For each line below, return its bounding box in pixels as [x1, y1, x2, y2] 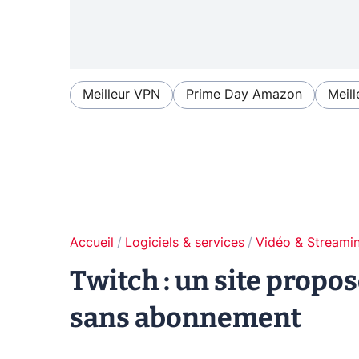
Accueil [70, 236, 114, 250]
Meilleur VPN [83, 88, 160, 102]
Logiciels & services [125, 236, 244, 250]
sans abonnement [70, 301, 301, 335]
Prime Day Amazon [186, 88, 302, 102]
